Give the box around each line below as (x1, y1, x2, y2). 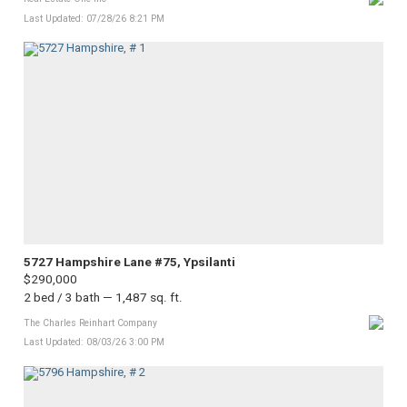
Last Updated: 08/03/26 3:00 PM (24, 336, 164, 349)
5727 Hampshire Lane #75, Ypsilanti (24, 253, 235, 269)
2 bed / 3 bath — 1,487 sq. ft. (24, 290, 183, 305)
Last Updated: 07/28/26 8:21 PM (24, 12, 164, 25)
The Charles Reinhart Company (24, 317, 157, 330)
